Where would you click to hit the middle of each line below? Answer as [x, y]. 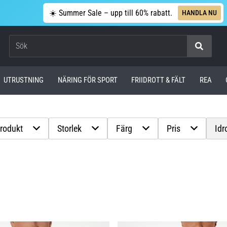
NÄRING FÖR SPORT [87, 80]
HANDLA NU [199, 12]
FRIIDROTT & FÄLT [159, 80]
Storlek [70, 128]
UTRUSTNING [24, 80]
